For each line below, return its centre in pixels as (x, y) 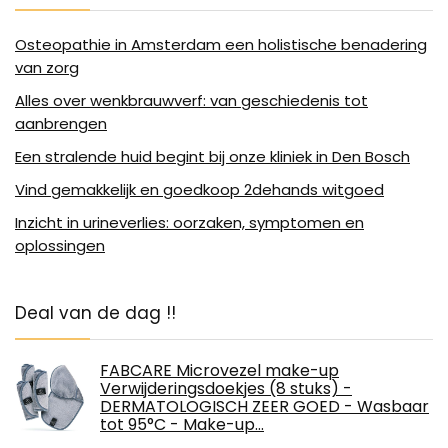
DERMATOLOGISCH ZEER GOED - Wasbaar (264, 406)
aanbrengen (61, 123)
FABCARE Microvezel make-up (219, 370)
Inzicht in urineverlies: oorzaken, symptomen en (189, 222)
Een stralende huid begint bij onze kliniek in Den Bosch (212, 156)
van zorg (47, 67)
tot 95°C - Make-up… (182, 424)
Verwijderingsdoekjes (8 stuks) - (226, 388)
